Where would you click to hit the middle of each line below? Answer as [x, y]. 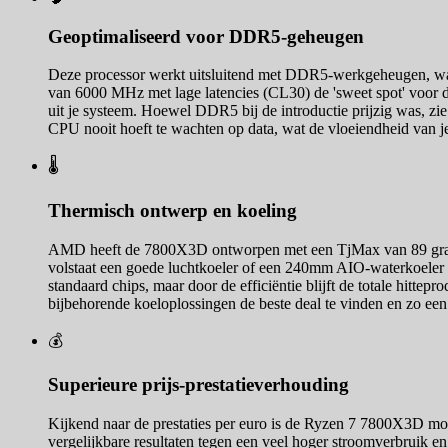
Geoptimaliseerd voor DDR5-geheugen [206, 36]
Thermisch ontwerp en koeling [172, 211]
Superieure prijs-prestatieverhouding [198, 385]
